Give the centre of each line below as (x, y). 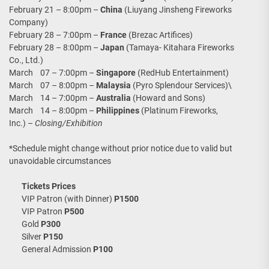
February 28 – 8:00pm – (55, 47)
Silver (32, 236)
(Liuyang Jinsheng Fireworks (178, 9)
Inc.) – (22, 123)
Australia (114, 98)
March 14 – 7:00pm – (53, 98)
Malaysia (114, 85)
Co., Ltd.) (26, 60)
